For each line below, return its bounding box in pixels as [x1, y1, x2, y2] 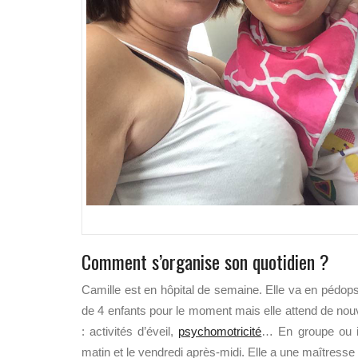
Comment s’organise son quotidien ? [82, 247, 329, 276]
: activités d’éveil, [82, 324, 179, 338]
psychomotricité [178, 324, 262, 338]
